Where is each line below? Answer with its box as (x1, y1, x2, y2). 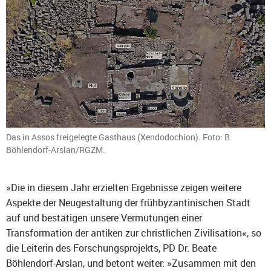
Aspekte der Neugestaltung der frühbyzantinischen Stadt (6, 196, 250, 210)
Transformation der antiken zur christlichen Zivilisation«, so (6, 226, 261, 240)
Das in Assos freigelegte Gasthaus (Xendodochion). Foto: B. (6, 131, 232, 143)
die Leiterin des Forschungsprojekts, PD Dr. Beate (6, 241, 217, 255)
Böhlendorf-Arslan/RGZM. (6, 144, 105, 156)
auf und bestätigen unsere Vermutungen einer (6, 211, 202, 225)
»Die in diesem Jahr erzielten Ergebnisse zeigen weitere (6, 181, 241, 195)
